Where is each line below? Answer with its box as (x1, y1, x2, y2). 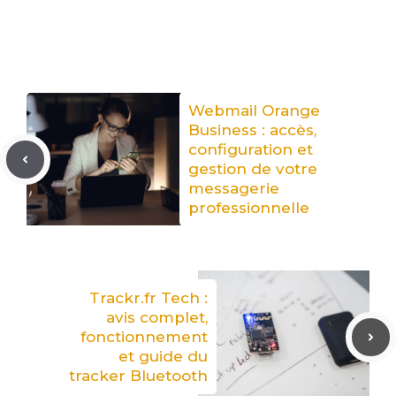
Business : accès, (188, 121, 316, 140)
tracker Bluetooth (69, 367, 208, 385)
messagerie (188, 179, 279, 198)
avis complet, (106, 308, 208, 327)
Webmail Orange (188, 102, 320, 120)
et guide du (118, 347, 208, 366)
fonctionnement (80, 328, 208, 346)
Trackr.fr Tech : (89, 289, 208, 308)
